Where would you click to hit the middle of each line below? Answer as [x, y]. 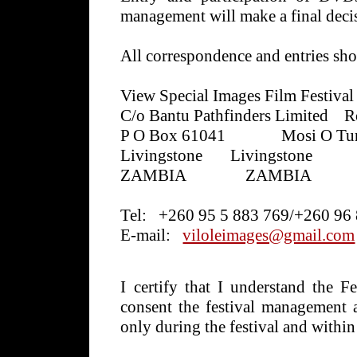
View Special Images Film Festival [237, 96]
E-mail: [146, 235]
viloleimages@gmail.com [269, 235]
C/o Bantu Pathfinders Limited [225, 116]
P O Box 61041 [173, 136]
